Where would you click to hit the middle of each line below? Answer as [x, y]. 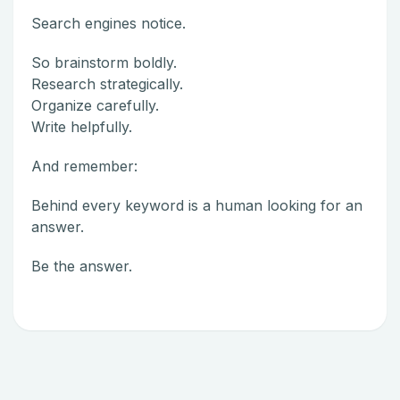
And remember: [84, 166]
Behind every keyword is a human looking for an [197, 205]
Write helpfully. [82, 126]
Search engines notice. [108, 23]
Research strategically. [107, 83]
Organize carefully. [95, 105]
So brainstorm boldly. [104, 62]
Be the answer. [82, 266]
